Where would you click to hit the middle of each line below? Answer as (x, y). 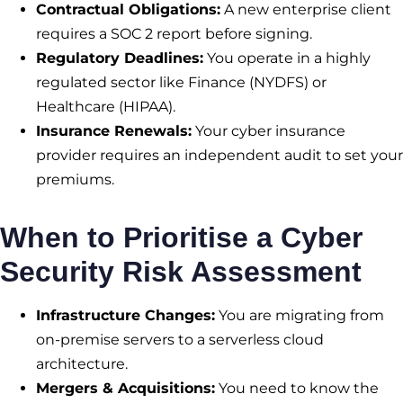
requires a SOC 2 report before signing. (174, 34)
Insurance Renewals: (114, 131)
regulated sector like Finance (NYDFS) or (181, 83)
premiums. (75, 180)
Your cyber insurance (269, 131)
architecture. (82, 364)
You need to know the (297, 389)
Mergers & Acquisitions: (125, 389)
